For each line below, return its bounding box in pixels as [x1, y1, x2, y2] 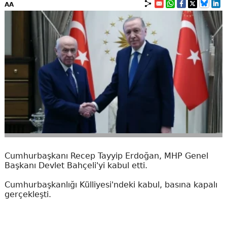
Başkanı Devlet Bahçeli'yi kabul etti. [4, 160, 147, 170]
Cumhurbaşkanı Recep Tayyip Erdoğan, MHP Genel [4, 150, 208, 161]
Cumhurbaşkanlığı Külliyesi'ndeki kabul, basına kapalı [4, 179, 217, 190]
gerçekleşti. [4, 189, 51, 199]
